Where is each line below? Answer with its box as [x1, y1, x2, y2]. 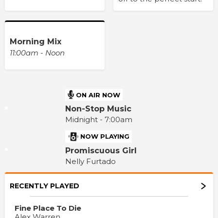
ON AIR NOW [76, 91, 121, 99]
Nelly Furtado [65, 157, 116, 166]
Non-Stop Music [65, 104, 132, 114]
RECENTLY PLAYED [10, 182, 79, 191]
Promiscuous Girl [65, 146, 137, 156]
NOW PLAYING [80, 132, 130, 141]
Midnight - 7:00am [65, 115, 133, 125]
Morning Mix [10, 36, 61, 46]
